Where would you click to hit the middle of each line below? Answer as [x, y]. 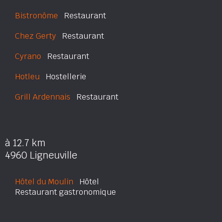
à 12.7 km [25, 143]
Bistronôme [36, 16]
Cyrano [28, 56]
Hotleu [27, 77]
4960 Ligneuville [41, 155]
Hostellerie [63, 77]
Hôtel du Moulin [44, 182]
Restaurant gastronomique [65, 192]
